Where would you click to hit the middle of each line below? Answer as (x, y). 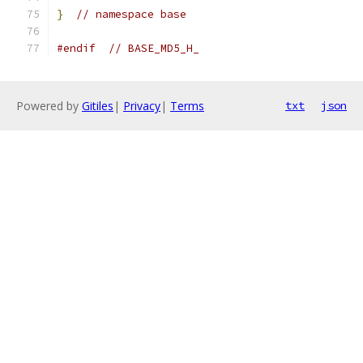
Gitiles (98, 106)
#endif (76, 48)
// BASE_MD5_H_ (154, 48)
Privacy (142, 106)
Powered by (49, 106)
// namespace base (131, 14)
